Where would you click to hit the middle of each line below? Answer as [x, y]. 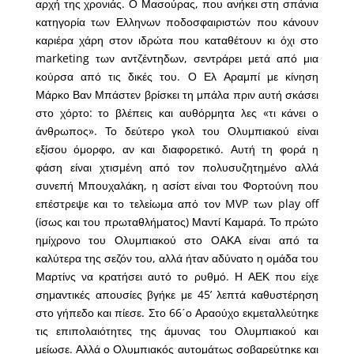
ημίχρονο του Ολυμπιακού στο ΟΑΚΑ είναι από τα [177, 240]
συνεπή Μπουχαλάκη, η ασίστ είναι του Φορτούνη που [177, 186]
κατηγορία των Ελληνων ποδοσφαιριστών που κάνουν [177, 22]
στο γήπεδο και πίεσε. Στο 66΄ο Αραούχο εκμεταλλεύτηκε [177, 313]
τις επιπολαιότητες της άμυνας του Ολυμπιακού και [177, 331]
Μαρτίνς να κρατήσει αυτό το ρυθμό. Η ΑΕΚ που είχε [177, 277]
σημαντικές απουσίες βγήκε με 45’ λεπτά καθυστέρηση [177, 295]
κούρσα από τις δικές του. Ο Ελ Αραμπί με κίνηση [177, 77]
